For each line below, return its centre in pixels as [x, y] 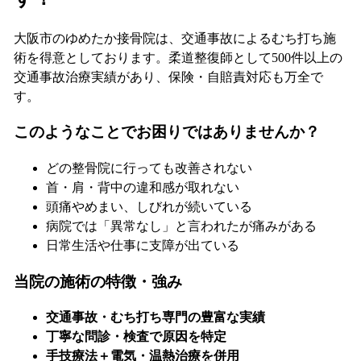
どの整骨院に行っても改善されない [149, 168]
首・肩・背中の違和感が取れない [142, 187]
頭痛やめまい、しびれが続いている [149, 206]
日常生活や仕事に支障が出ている [142, 245]
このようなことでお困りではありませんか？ [166, 132]
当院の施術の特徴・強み [98, 281]
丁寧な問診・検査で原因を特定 [136, 337]
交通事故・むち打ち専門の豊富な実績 [155, 317]
